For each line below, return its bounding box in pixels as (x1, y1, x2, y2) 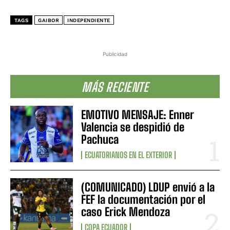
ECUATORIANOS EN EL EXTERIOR (85, 150, 172, 160)
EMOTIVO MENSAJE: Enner (81, 108, 195, 122)
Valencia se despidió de (81, 120, 185, 135)
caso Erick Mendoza (81, 205, 170, 219)
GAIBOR (38, 17, 59, 24)
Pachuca (81, 132, 119, 147)
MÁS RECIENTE (82, 80, 148, 95)
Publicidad (103, 51, 127, 57)
